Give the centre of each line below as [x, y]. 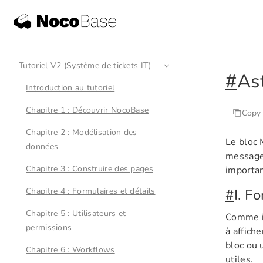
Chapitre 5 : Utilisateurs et [76, 213]
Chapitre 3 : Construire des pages [90, 169]
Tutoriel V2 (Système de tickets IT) [85, 65]
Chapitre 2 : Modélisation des [82, 132]
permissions [49, 227]
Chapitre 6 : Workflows [70, 250]
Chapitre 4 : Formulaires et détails [91, 191]
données [42, 146]
